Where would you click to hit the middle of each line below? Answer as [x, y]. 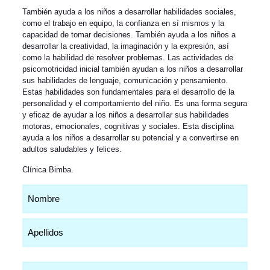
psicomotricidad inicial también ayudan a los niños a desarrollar [132, 69]
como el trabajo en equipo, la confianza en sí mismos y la [123, 23]
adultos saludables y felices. [72, 149]
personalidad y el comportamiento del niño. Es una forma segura [134, 103]
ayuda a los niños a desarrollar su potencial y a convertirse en [130, 138]
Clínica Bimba [46, 170]
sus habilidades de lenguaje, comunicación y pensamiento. [125, 80]
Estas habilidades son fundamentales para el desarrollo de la [128, 92]
